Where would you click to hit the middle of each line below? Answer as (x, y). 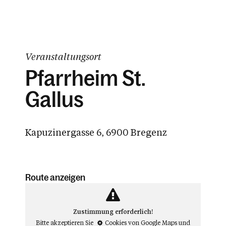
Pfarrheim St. (85, 78)
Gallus (54, 100)
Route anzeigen (55, 178)
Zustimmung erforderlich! (113, 211)
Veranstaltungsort (63, 56)
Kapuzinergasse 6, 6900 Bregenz (96, 132)
